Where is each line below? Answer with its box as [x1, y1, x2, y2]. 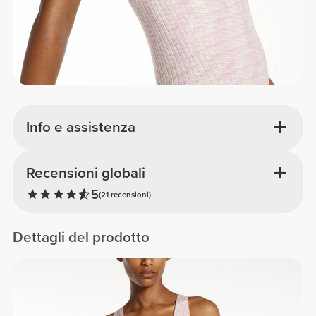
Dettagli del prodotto [13, 228, 150, 246]
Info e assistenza [25, 119, 135, 137]
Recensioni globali [25, 164, 145, 182]
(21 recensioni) [98, 190, 151, 200]
